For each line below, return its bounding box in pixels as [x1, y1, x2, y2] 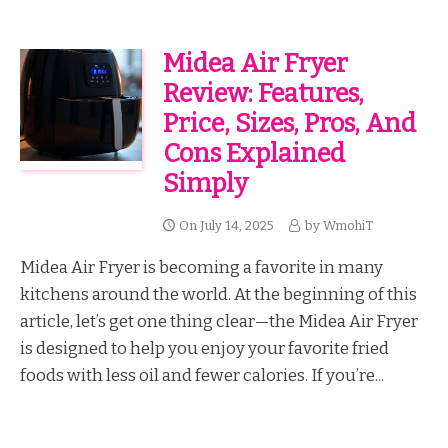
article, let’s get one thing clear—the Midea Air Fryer [20, 310, 418, 331]
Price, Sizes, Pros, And [162, 107, 416, 139]
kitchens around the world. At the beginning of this [20, 283, 417, 304]
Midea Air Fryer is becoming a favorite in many [20, 256, 383, 277]
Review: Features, [162, 77, 364, 109]
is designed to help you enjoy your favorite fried [20, 337, 389, 358]
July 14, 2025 [199, 217, 274, 233]
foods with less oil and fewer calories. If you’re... [20, 364, 384, 385]
